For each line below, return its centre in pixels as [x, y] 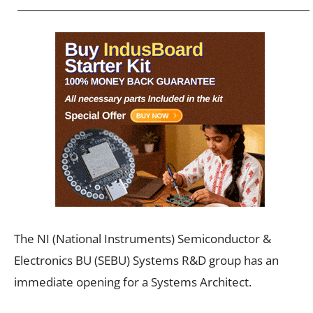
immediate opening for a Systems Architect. [133, 282]
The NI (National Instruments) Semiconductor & [143, 238]
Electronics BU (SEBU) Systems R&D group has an [146, 260]
